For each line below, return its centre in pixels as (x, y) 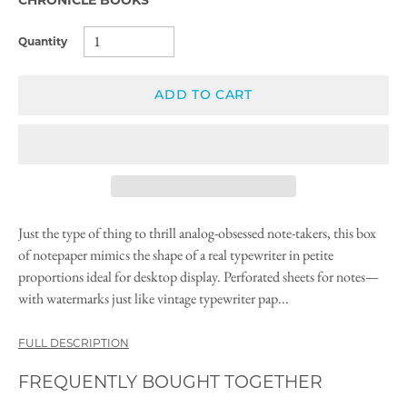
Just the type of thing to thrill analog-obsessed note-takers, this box (197, 233)
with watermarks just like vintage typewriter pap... (154, 298)
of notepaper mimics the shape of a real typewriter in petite (176, 254)
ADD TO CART (203, 95)
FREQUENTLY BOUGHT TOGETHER (170, 382)
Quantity (43, 42)
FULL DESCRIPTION (74, 342)
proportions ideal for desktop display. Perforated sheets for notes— (199, 276)
